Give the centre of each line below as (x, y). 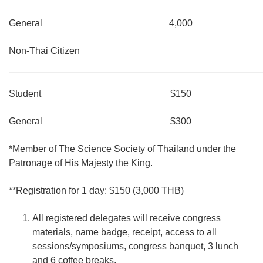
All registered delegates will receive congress (127, 218)
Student (25, 94)
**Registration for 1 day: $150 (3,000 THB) (96, 190)
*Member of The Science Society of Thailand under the (122, 149)
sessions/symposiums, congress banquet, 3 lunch (135, 246)
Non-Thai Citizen (44, 51)
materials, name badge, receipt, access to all (124, 232)
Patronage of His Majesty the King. (81, 163)
